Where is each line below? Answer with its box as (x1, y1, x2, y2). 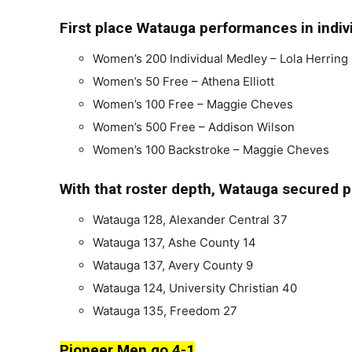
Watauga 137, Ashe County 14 (93, 234, 256, 250)
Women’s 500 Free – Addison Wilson (93, 119, 295, 134)
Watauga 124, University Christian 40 (93, 280, 297, 295)
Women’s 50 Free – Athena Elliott (93, 73, 274, 89)
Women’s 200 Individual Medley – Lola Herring (93, 50, 348, 66)
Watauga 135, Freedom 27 (93, 302, 237, 318)
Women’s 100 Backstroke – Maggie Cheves (93, 141, 329, 157)
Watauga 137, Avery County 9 (93, 257, 253, 273)
